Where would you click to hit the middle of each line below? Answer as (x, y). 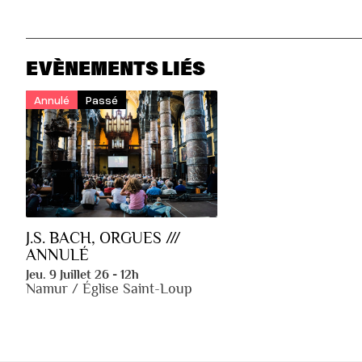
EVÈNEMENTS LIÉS (116, 67)
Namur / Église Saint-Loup (109, 289)
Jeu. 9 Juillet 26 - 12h (82, 275)
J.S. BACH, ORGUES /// (103, 238)
